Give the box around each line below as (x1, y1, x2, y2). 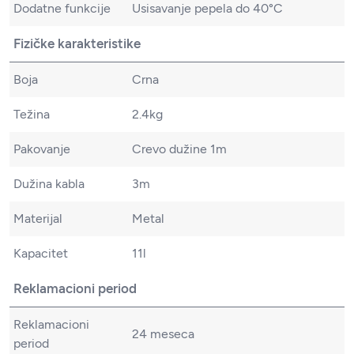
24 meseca (132, 326, 194, 341)
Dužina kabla (13, 175, 85, 191)
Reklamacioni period (13, 280, 137, 296)
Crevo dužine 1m (132, 141, 227, 156)
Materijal (13, 210, 62, 226)
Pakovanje (13, 141, 70, 156)
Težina (13, 106, 50, 122)
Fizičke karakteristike (13, 35, 141, 51)
